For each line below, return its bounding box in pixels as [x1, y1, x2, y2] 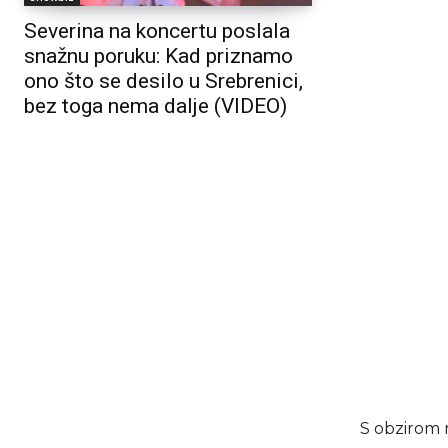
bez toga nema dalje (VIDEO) [24, 94, 287, 119]
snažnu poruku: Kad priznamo [24, 44, 293, 69]
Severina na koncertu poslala [24, 19, 290, 44]
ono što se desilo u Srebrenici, [24, 69, 303, 94]
